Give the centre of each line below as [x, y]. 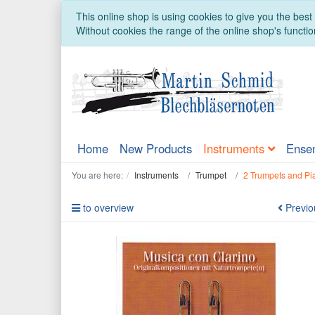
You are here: [97, 175]
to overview [107, 208]
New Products [156, 149]
